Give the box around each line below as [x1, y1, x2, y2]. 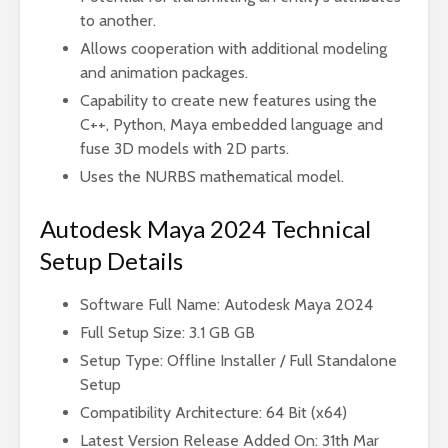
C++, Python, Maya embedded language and [80, 115, 383, 134]
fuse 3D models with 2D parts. [80, 139, 293, 158]
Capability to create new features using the [80, 91, 377, 110]
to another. [80, 11, 160, 30]
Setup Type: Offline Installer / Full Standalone [80, 351, 397, 370]
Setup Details [40, 246, 183, 275]
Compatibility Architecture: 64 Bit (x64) [80, 403, 347, 422]
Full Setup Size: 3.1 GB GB [80, 323, 255, 342]
